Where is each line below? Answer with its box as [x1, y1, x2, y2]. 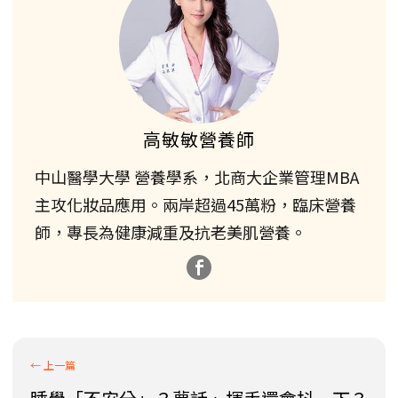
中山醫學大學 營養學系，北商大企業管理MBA [35, 164, 359, 188]
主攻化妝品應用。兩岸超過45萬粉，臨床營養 [35, 192, 356, 216]
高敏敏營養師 [143, 125, 255, 152]
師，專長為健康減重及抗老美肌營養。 [35, 219, 306, 243]
